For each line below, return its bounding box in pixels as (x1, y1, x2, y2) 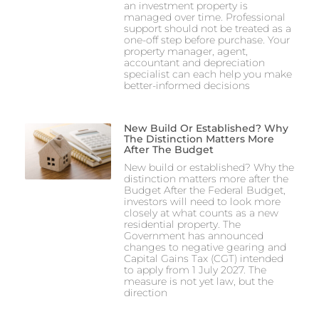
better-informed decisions (123, 78, 250, 92)
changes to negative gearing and (123, 240, 286, 253)
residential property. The (123, 217, 241, 231)
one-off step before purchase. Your (123, 33, 290, 46)
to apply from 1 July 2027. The (123, 263, 266, 276)
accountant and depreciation (123, 56, 265, 69)
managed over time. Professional (123, 10, 286, 23)
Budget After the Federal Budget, (123, 183, 286, 197)
